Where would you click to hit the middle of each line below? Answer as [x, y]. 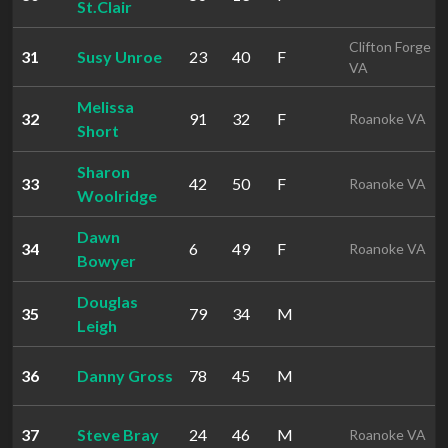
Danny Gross [125, 375]
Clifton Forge [390, 46]
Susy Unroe [119, 56]
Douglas [107, 301]
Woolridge [117, 195]
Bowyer [106, 260]
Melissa [105, 106]
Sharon [103, 171]
